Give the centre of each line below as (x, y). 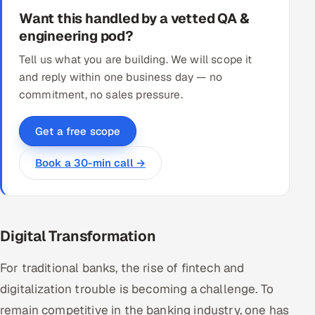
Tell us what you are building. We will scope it (136, 59)
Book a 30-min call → (91, 162)
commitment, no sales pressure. (101, 94)
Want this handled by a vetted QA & (134, 18)
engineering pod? (76, 36)
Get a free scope (78, 131)
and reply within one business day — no (121, 77)
